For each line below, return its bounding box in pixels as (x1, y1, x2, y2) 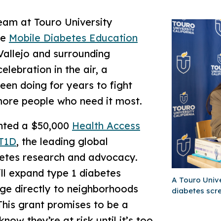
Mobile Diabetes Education (9, 32, 138, 44)
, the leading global (16, 135, 108, 147)
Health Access (72, 119, 140, 132)
